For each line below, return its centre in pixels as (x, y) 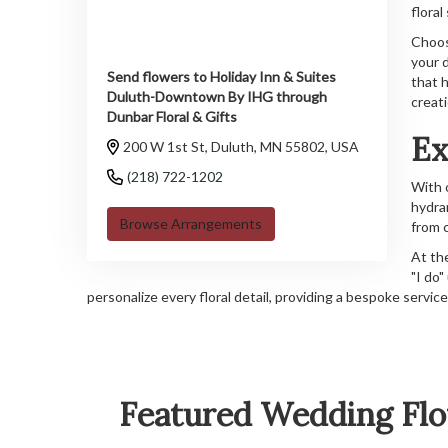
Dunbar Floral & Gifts (172, 116)
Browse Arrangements (191, 223)
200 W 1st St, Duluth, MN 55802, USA (241, 146)
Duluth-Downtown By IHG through (217, 96)
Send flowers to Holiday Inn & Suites (221, 76)
